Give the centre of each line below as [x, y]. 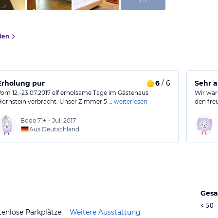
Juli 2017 [64, 120]
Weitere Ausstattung [105, 212]
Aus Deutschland [54, 129]
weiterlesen [131, 101]
